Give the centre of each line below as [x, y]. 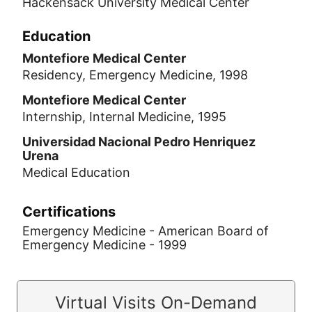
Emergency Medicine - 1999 [104, 244]
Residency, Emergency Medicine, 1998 [135, 75]
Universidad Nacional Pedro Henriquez [139, 141]
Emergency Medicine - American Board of [146, 231]
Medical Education [76, 172]
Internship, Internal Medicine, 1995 [124, 116]
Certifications [69, 211]
